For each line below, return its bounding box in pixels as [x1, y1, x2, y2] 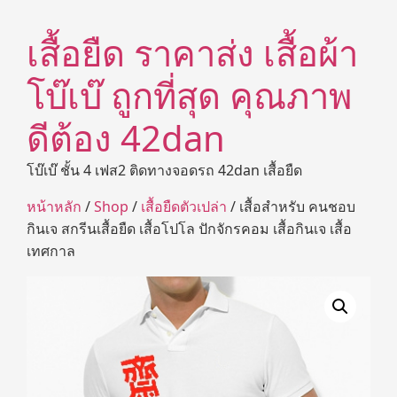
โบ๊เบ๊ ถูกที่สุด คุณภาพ [27, 71, 352, 120]
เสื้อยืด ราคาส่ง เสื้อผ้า [27, 28, 358, 77]
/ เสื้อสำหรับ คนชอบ [227, 197, 355, 216]
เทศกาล [27, 241, 75, 261]
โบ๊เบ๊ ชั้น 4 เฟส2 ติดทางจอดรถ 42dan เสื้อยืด [27, 160, 302, 180]
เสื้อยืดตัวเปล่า [141, 197, 227, 216]
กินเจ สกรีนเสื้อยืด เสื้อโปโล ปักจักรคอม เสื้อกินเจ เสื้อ [27, 219, 352, 238]
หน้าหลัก [27, 197, 82, 216]
